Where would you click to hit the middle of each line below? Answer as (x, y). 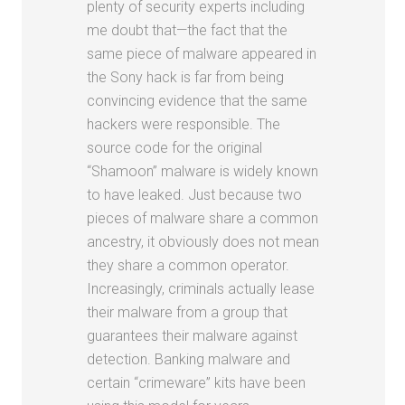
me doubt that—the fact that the (188, 30)
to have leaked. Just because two (195, 194)
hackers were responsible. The (184, 124)
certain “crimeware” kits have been (197, 382)
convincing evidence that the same (198, 100)
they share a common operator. (188, 265)
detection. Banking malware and (189, 359)
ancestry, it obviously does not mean (203, 241)
